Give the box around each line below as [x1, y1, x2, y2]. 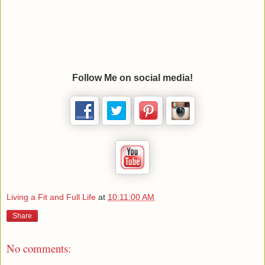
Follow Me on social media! [72, 73, 193, 83]
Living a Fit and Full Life [7, 192, 96, 202]
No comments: [7, 240, 71, 256]
